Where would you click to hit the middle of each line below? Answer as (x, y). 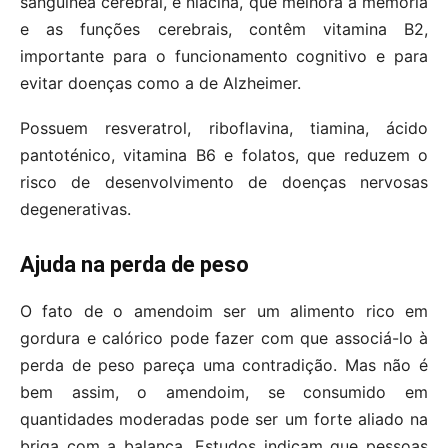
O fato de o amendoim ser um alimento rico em (224, 310)
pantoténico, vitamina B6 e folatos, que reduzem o (224, 154)
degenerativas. (75, 208)
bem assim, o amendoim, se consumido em (224, 391)
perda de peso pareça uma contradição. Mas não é (224, 364)
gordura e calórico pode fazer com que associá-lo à (224, 337)
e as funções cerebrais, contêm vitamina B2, (224, 28)
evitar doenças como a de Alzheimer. (160, 82)
